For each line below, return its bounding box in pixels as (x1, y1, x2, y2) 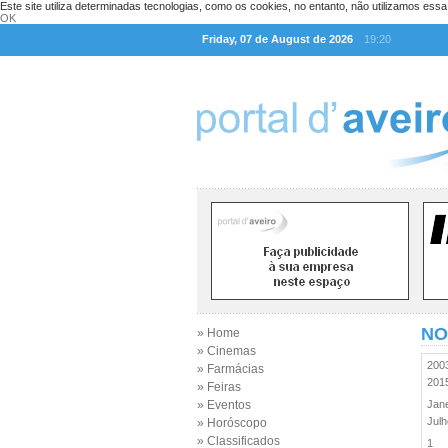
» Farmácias (197, 362, 264, 376)
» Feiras (197, 380, 241, 394)
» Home (197, 326, 240, 340)
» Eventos (197, 398, 251, 412)
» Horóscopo (197, 416, 267, 430)
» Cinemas (197, 344, 256, 358)
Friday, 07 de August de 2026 (202, 33, 353, 45)
